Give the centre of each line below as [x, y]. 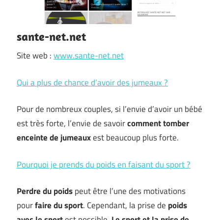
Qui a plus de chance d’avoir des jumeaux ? [92, 82]
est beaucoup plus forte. [135, 137]
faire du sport [59, 205]
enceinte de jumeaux [54, 137]
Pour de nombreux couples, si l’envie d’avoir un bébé [110, 109]
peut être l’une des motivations [129, 191]
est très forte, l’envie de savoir [72, 123]
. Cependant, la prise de [125, 205]
